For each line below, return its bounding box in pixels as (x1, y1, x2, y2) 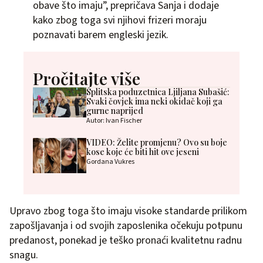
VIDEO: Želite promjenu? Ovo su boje (86, 136, 227, 148)
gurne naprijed (86, 104, 143, 116)
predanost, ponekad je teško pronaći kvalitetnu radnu (9, 233, 242, 248)
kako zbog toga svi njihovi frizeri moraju (33, 12, 207, 28)
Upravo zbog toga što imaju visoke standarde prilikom (9, 204, 247, 219)
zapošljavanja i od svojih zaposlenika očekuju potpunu (9, 218, 242, 234)
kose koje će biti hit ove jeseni (86, 146, 199, 157)
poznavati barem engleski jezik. (33, 27, 168, 42)
